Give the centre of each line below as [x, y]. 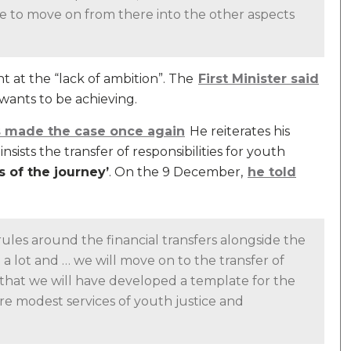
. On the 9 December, [177, 172]
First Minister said [259, 79]
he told [272, 172]
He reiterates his [238, 131]
